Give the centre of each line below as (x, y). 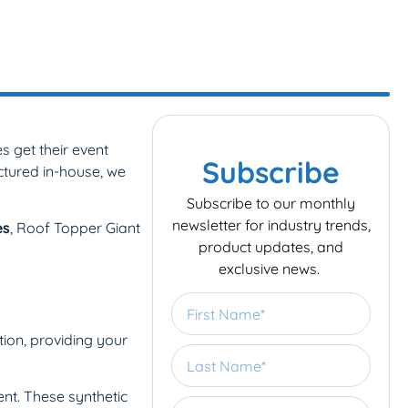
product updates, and (271, 247)
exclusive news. (271, 269)
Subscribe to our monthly (271, 203)
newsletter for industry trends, (271, 225)
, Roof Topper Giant (75, 228)
